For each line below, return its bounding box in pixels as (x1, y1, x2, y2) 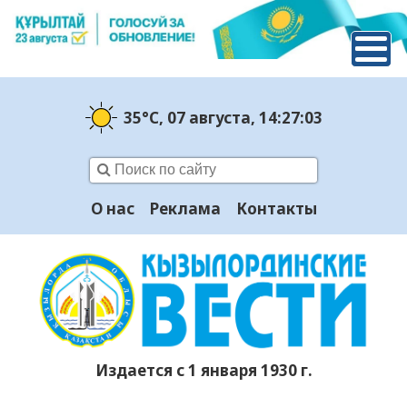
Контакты (235, 198, 317, 220)
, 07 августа (158, 106, 251, 128)
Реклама (149, 198, 221, 220)
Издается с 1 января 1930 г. (94, 360, 313, 382)
